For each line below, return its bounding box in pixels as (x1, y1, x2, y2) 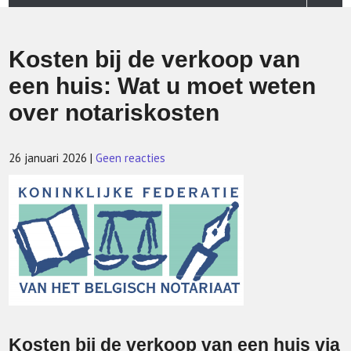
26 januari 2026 (9, 150, 88, 165)
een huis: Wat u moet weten (9, 73, 317, 99)
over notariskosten (9, 100, 220, 125)
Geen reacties (96, 150, 166, 165)
